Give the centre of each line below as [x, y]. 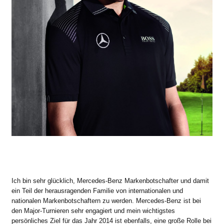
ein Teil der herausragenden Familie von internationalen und [97, 190]
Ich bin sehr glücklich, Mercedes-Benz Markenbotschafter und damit [110, 180]
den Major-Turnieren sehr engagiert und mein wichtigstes [93, 210]
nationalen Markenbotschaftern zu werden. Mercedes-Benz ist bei [106, 200]
